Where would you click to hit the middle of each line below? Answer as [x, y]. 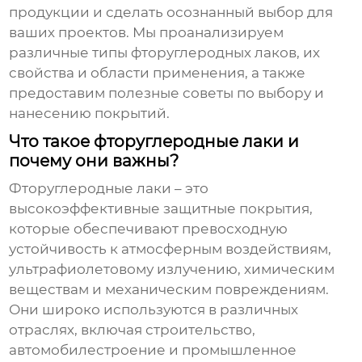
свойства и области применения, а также [158, 73]
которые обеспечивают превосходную [149, 229]
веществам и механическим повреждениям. [169, 290]
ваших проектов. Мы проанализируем [147, 33]
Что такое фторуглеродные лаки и [154, 142]
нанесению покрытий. [90, 114]
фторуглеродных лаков [214, 53]
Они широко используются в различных [154, 310]
